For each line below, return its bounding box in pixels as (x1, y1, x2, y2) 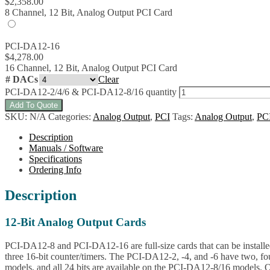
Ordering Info (29, 165, 81, 175)
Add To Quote (10, 101, 58, 110)
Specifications (29, 154, 82, 165)
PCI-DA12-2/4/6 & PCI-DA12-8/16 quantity (5, 87, 177, 98)
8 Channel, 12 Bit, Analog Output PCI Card (5, 7, 172, 18)
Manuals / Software (29, 143, 103, 154)
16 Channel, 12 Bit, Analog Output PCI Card (5, 63, 177, 74)
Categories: (48, 111, 93, 122)
